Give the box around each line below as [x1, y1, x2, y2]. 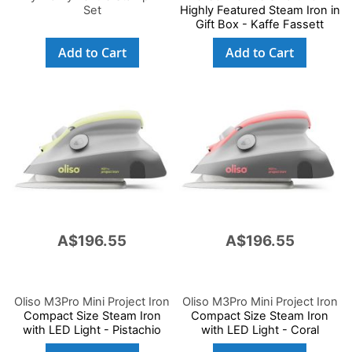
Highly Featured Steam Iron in [179, 2, 340, 17]
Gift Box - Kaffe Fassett [196, 16, 324, 31]
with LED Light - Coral [200, 322, 319, 337]
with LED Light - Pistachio [23, 322, 162, 337]
